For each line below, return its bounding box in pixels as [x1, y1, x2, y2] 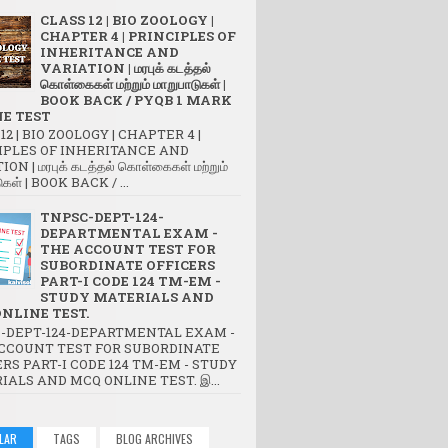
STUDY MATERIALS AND [40, 288, 214, 307]
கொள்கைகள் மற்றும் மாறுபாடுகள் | [40, 74, 226, 93]
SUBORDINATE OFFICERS [40, 256, 215, 275]
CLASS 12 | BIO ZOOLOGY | [40, 10, 214, 29]
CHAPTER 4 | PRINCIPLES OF [40, 26, 236, 45]
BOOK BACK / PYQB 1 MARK [40, 90, 232, 109]
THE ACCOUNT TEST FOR [40, 240, 216, 259]
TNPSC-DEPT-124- [40, 208, 164, 227]
